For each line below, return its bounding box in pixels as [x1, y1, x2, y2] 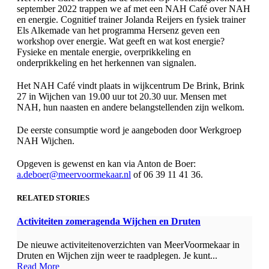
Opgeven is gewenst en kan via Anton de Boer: [17, 158, 196, 169]
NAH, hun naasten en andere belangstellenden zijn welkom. [17, 101, 244, 112]
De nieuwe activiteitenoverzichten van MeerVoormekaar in [17, 240, 240, 250]
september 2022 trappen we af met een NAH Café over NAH [17, 3, 250, 14]
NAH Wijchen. [17, 135, 74, 146]
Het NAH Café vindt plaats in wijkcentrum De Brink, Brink [17, 80, 244, 91]
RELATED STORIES [17, 193, 89, 202]
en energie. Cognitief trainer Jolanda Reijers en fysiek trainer [17, 14, 246, 25]
